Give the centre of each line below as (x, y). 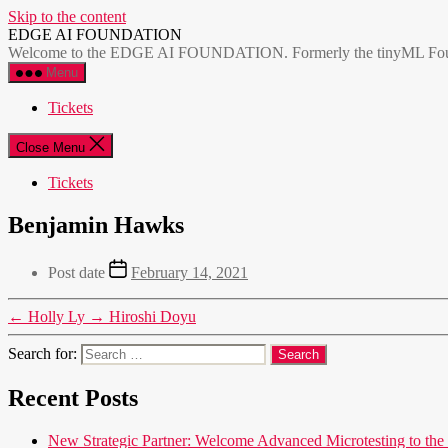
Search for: (44, 353)
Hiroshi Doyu (152, 316)
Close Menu (50, 147)
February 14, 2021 (189, 272)
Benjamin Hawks (96, 224)
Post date (78, 272)
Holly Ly (56, 316)
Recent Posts (73, 397)
